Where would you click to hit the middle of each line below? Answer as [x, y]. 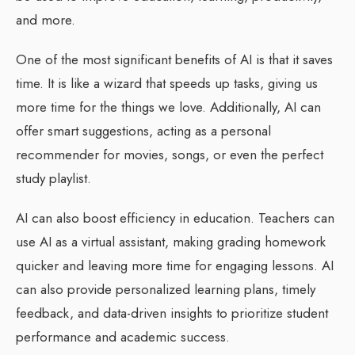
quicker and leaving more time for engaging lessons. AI [175, 265]
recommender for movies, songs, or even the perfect [170, 154]
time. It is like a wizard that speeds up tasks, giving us [167, 83]
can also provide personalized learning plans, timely [166, 289]
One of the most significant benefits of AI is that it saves [174, 59]
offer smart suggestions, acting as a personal [143, 130]
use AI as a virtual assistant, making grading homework [171, 241]
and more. [46, 19]
